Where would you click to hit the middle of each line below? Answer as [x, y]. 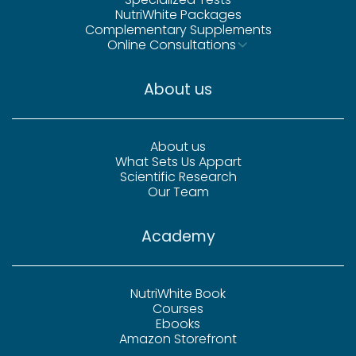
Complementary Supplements [178, 29]
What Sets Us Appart [178, 161]
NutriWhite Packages [178, 14]
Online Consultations [172, 44]
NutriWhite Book [178, 293]
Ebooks [178, 323]
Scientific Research [178, 176]
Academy [178, 236]
